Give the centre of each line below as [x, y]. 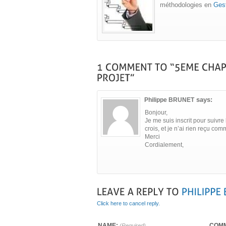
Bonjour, [156, 112]
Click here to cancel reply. [128, 204]
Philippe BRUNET [169, 100]
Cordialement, [164, 145]
